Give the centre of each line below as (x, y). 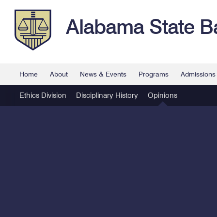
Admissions (198, 74)
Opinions (163, 95)
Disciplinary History (107, 95)
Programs (154, 74)
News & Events (103, 74)
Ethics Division (43, 95)
